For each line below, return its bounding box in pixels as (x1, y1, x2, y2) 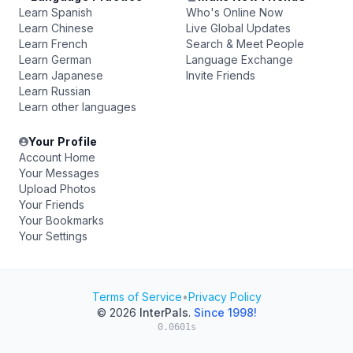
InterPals (139, 306, 188, 319)
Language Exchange (186, 53, 293, 66)
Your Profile (28, 135, 98, 148)
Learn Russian (19, 84, 91, 98)
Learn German (19, 53, 91, 66)
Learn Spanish (19, 6, 92, 19)
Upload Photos (19, 182, 96, 195)
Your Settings (19, 229, 87, 243)
